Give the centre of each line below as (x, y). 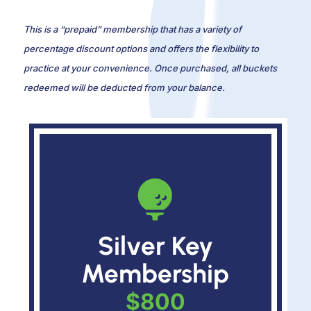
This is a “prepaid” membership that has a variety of (132, 29)
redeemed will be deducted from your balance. (124, 87)
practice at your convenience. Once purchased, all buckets (150, 68)
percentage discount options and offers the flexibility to (141, 48)
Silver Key (155, 245)
